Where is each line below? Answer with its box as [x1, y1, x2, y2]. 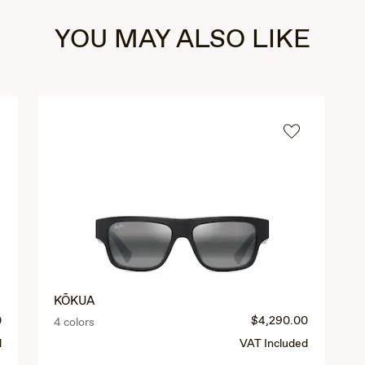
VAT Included [240, 336, 309, 352]
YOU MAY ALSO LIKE [55, 23, 310, 57]
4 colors [53, 315, 95, 331]
